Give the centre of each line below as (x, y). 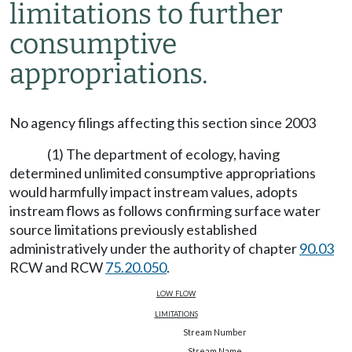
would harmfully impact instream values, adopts (154, 192)
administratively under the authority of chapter (154, 248)
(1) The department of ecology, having (163, 154)
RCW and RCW (57, 267)
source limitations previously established (133, 229)
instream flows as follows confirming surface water (165, 211)
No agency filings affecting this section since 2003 (163, 123)
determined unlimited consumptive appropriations (163, 173)
